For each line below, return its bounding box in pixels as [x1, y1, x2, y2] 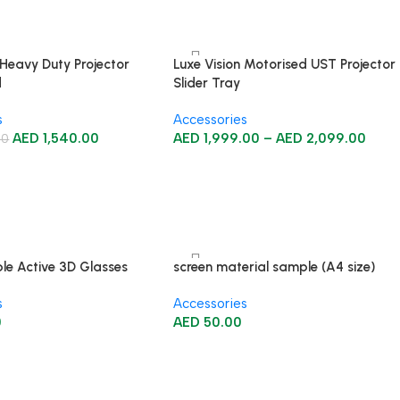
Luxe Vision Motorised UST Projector [173, 56, 396, 72]
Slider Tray [173, 75, 241, 91]
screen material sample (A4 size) [173, 259, 376, 275]
